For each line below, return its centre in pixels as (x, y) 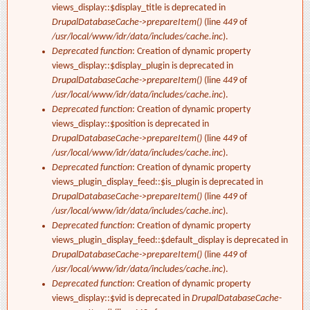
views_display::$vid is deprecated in (122, 299)
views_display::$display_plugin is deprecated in (143, 66)
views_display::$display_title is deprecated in (139, 8)
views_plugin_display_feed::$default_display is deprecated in (170, 241)
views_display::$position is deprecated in (130, 125)
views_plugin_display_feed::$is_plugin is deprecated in (157, 183)
